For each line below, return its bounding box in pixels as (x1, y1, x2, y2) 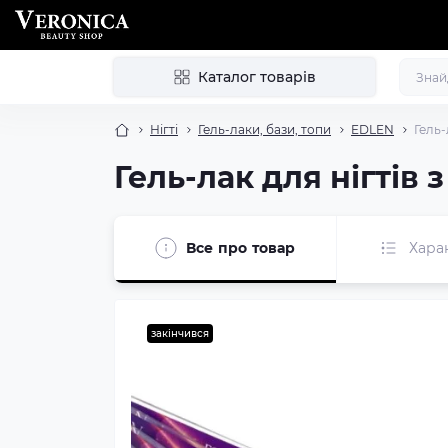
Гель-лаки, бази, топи (198, 122, 331, 137)
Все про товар (186, 238, 296, 257)
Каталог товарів (197, 68, 316, 86)
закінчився (151, 327, 209, 340)
